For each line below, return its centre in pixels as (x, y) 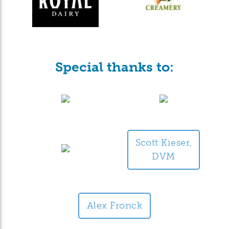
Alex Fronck (114, 205)
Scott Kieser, (164, 142)
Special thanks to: (114, 67)
